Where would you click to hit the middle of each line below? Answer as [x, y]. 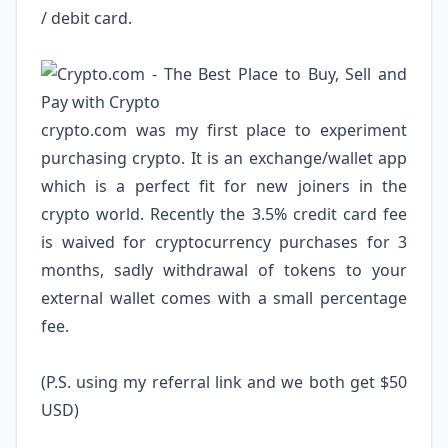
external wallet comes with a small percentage [224, 298]
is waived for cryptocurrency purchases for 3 [224, 242]
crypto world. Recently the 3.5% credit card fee [224, 214]
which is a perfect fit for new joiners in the [224, 186]
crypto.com [84, 130]
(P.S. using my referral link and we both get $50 [224, 382]
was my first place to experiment [267, 130]
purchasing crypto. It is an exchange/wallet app [224, 158]
